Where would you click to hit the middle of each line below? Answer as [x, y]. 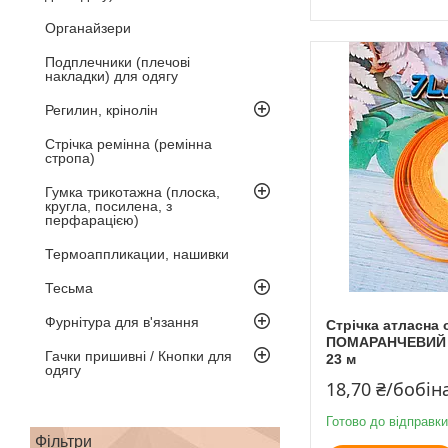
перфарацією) [92, 219]
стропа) [70, 157]
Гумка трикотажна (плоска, [132, 191]
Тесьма [69, 287]
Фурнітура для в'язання [122, 321]
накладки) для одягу [111, 75]
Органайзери [88, 27]
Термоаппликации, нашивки [137, 253]
